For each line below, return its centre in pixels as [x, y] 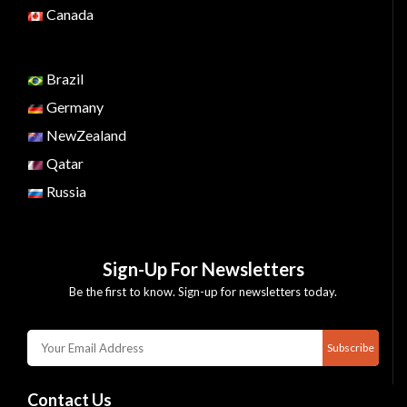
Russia [65, 191]
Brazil [64, 79]
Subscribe [351, 347]
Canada [69, 14]
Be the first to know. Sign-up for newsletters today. [203, 292]
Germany [74, 107]
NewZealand [85, 135]
